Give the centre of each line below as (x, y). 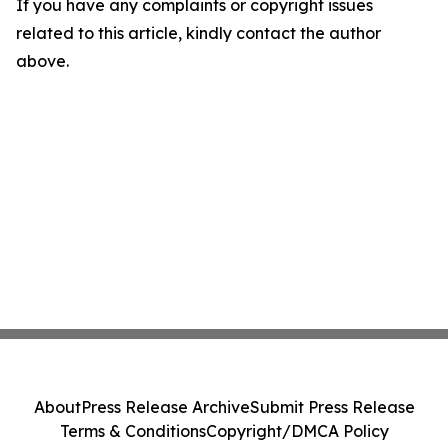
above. (42, 61)
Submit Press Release (332, 407)
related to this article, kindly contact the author (198, 33)
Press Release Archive (165, 407)
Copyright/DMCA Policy (297, 431)
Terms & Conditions (132, 431)
